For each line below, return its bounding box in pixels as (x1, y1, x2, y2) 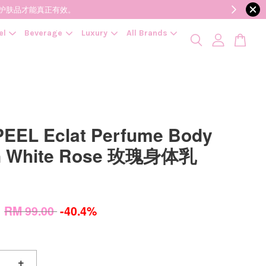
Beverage (24, 28, 63, 38)
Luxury (81, 28, 107, 38)
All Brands (126, 28, 167, 38)
